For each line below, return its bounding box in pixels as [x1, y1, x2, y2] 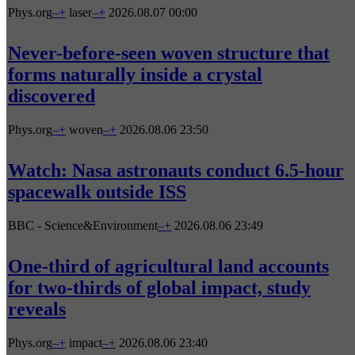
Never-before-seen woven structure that [8, 43, 330, 64]
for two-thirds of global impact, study [8, 277, 311, 298]
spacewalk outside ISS [8, 181, 186, 203]
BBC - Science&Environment [8, 219, 158, 233]
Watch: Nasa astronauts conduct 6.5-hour [8, 160, 344, 181]
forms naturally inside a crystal [8, 64, 262, 86]
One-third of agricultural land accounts [8, 255, 329, 277]
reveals [8, 298, 66, 319]
